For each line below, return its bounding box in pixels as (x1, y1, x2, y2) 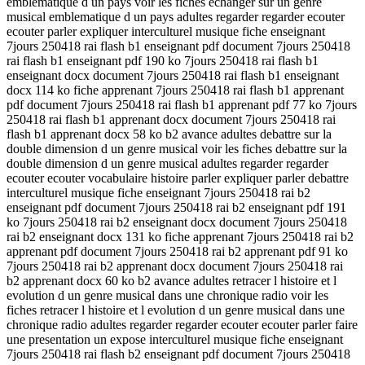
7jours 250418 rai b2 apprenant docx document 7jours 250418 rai (7, 258, 343, 273)
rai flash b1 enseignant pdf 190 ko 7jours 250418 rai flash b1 (7, 53, 319, 68)
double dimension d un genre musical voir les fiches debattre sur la (7, 141, 347, 156)
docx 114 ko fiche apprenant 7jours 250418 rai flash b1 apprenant (7, 82, 344, 97)
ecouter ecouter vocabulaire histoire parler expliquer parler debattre (7, 170, 349, 185)
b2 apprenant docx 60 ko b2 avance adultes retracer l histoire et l (7, 273, 336, 288)
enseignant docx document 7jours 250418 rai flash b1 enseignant (7, 68, 339, 82)
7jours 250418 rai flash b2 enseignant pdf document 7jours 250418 (7, 346, 350, 361)
